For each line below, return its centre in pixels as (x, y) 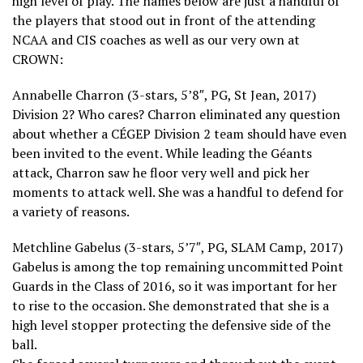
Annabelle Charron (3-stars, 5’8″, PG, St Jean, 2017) (164, 94)
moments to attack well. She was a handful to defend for (178, 192)
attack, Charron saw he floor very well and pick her (161, 172)
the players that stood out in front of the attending (164, 20)
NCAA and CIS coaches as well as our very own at (156, 39)
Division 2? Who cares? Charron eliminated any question (176, 114)
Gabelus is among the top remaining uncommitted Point (178, 266)
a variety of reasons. (71, 211)
